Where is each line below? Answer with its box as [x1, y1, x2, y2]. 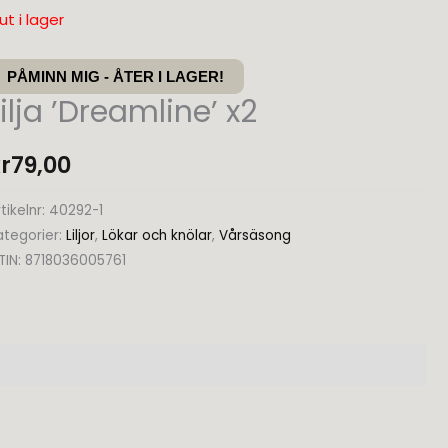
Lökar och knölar [102, 226, 213, 246]
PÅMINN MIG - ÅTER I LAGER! [7, 68, 225, 86]
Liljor [66, 226, 96, 246]
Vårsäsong [219, 226, 292, 246]
